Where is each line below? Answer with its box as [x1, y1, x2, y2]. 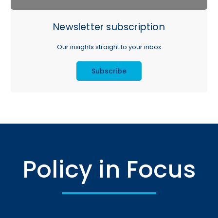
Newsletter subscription [53, 20, 165, 34]
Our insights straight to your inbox [57, 43, 161, 52]
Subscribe [91, 66, 127, 76]
